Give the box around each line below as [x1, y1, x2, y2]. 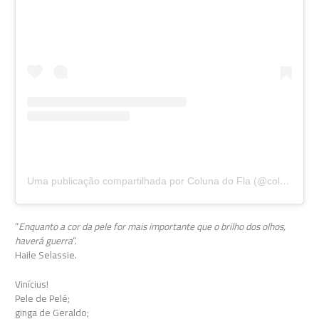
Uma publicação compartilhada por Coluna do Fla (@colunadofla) [280, 174, 291, 187]
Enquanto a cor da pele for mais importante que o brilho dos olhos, [19, 216, 286, 236]
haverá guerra [15, 231, 73, 250]
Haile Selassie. [15, 245, 78, 264]
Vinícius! [15, 275, 49, 294]
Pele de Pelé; [15, 289, 70, 308]
